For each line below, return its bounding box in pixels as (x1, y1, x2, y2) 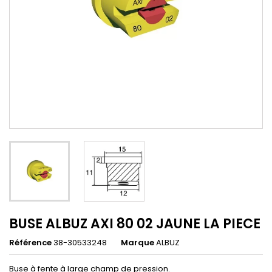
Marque (121, 237, 154, 249)
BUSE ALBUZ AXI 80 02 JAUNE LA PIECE (9, 214, 260, 234)
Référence (9, 237, 52, 249)
